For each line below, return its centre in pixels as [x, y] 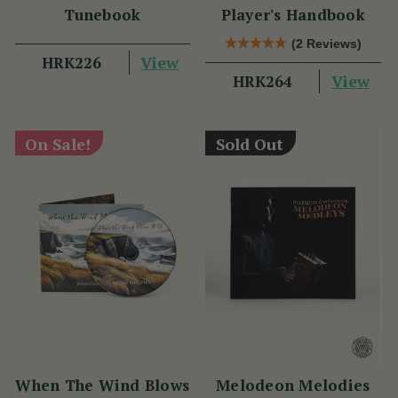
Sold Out [249, 143]
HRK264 [262, 81]
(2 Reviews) [326, 43]
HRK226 [72, 62]
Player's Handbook [293, 14]
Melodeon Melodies [293, 385]
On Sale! [58, 143]
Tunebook [103, 14]
